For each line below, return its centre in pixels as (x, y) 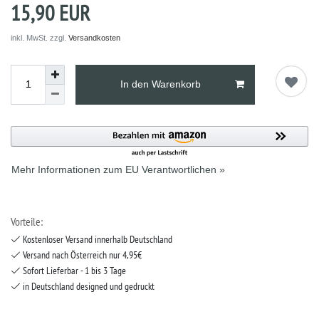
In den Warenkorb (161, 84)
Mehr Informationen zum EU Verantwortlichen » (118, 169)
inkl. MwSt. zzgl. (40, 37)
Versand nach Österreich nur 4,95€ (81, 255)
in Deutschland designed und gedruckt (88, 286)
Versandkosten (94, 37)
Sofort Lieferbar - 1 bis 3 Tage (73, 270)
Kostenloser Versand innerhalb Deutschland (96, 239)
